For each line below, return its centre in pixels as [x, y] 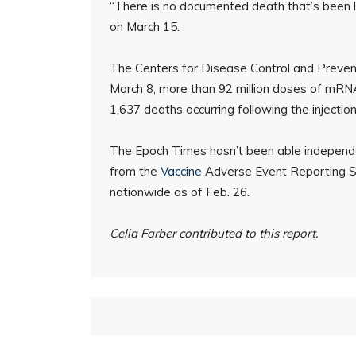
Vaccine [181, 171]
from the [135, 171]
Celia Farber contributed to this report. [214, 233]
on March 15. [145, 27]
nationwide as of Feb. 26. [180, 192]
